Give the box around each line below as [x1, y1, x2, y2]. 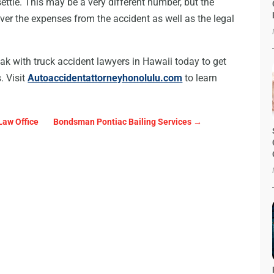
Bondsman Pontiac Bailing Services [53, 116, 192, 127]
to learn [182, 72, 218, 84]
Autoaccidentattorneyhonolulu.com [28, 72, 183, 84]
